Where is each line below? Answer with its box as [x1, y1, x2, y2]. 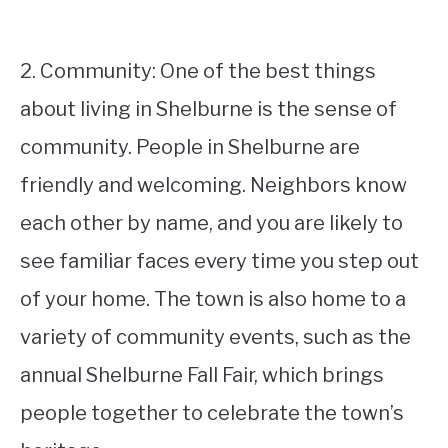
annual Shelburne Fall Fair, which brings [20, 363, 384, 387]
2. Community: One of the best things [20, 59, 376, 83]
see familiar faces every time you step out [20, 249, 419, 273]
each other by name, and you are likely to [20, 211, 403, 235]
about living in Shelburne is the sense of [20, 97, 397, 121]
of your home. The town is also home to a [20, 287, 406, 311]
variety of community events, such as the [20, 325, 411, 349]
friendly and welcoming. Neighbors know [20, 173, 407, 197]
